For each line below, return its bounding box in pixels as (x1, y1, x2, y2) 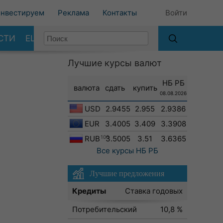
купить (132, 83, 157, 93)
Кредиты (72, 186, 106, 196)
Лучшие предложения (90, 169, 164, 178)
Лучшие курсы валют (68, 58, 162, 68)
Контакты (103, 8, 137, 17)
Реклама (58, 8, 89, 17)
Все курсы (97, 146, 134, 155)
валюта (73, 83, 100, 93)
